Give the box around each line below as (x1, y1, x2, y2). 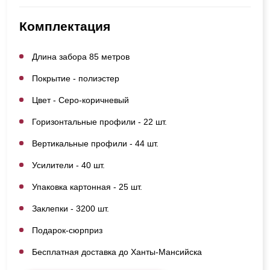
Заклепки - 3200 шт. (32, 203, 109, 213)
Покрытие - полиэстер (32, 73, 119, 83)
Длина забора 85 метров (32, 51, 130, 61)
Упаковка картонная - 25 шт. (32, 181, 142, 192)
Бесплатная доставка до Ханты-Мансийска (32, 246, 202, 257)
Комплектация (19, 19, 110, 33)
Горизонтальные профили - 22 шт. (32, 116, 167, 127)
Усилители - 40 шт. (32, 160, 105, 170)
